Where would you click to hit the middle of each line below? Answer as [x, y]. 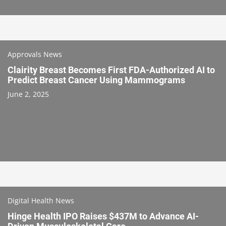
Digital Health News [41, 200]
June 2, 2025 [28, 94]
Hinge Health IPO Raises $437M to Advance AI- [103, 216]
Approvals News [35, 54]
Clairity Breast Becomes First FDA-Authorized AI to [111, 70]
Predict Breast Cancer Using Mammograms [96, 80]
